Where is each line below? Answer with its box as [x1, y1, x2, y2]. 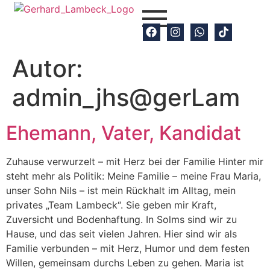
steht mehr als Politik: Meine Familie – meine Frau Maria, [6, 170, 261, 183]
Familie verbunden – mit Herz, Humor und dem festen [6, 242, 250, 255]
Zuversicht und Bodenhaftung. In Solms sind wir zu [6, 213, 237, 226]
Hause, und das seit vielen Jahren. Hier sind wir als [6, 228, 237, 240]
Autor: [12, 54, 83, 84]
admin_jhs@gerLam [12, 83, 240, 113]
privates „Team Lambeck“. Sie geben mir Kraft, [6, 199, 216, 212]
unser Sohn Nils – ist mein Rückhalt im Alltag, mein [6, 184, 236, 197]
